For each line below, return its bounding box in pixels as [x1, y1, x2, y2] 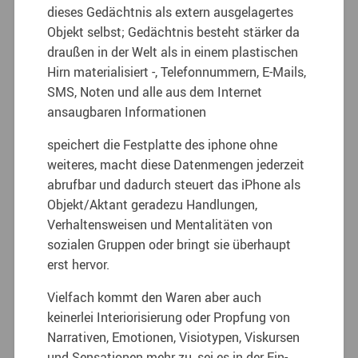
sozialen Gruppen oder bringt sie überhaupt [47, 235, 292, 253]
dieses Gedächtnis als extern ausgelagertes [47, 2, 294, 21]
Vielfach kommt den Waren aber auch [47, 288, 262, 306]
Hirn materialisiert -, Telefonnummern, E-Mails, [47, 62, 307, 81]
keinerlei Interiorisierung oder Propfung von [47, 308, 291, 326]
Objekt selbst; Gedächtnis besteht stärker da [47, 22, 300, 41]
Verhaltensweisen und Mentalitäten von [47, 215, 273, 233]
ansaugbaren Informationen [47, 102, 207, 121]
